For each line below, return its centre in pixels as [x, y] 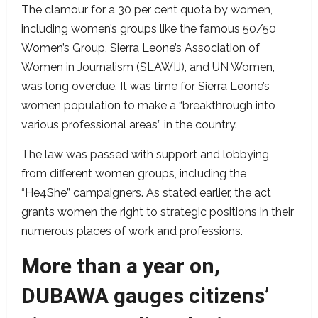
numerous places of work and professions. [133, 231]
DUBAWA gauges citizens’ [145, 296]
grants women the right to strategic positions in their [158, 212]
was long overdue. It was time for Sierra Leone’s [146, 87]
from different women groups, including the [134, 174]
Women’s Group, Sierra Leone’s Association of [141, 48]
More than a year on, [121, 266]
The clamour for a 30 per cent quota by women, [147, 10]
